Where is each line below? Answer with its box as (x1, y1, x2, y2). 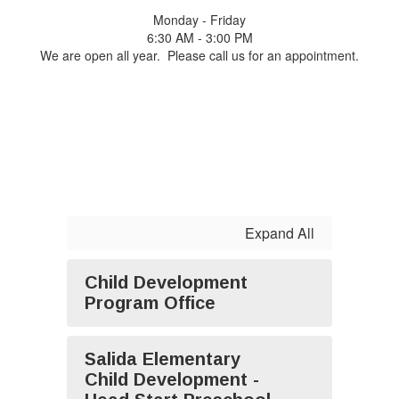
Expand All (245, 223, 314, 243)
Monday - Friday (153, 11, 246, 28)
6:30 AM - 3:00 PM (146, 28, 253, 46)
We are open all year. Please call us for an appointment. (40, 46, 359, 64)
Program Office (85, 293, 216, 313)
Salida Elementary (85, 349, 240, 369)
